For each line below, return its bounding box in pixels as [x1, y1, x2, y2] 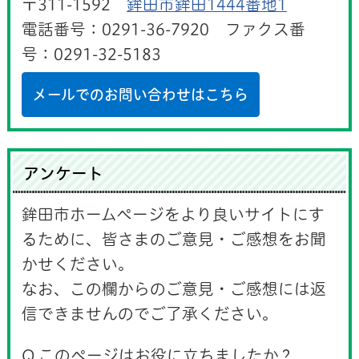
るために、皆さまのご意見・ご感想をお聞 [22, 231, 327, 247]
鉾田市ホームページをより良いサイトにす [22, 206, 325, 222]
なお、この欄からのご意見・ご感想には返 [22, 280, 327, 296]
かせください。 [22, 256, 135, 272]
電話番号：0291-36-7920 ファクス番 [22, 21, 306, 37]
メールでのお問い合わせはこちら [33, 87, 249, 102]
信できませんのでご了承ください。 [22, 305, 279, 321]
